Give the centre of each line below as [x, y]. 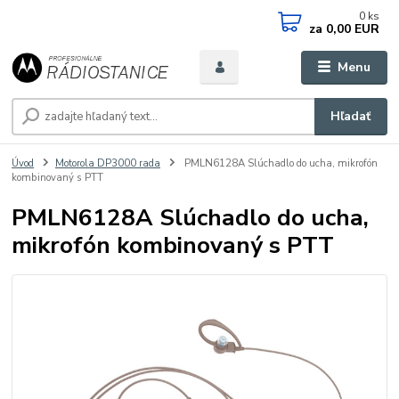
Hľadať [351, 117]
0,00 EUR [351, 29]
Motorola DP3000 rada [108, 164]
